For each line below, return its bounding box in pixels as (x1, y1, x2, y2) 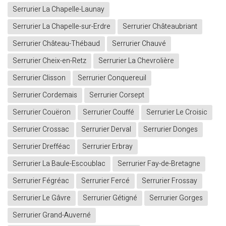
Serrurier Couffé (83, 107, 134, 118)
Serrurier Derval (81, 124, 131, 135)
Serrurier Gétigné (83, 193, 137, 204)
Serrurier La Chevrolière (98, 55, 174, 67)
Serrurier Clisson (13, 73, 66, 84)
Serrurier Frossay (142, 176, 197, 187)
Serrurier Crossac (13, 124, 69, 135)
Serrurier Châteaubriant (123, 21, 197, 32)
